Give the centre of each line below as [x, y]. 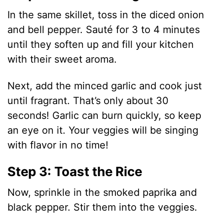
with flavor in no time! [58, 145]
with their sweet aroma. [62, 59]
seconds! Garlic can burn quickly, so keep [105, 116]
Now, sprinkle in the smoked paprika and [102, 193]
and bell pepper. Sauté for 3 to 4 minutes [104, 30]
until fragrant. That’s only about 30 [88, 101]
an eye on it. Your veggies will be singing [103, 130]
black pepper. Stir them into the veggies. [103, 207]
